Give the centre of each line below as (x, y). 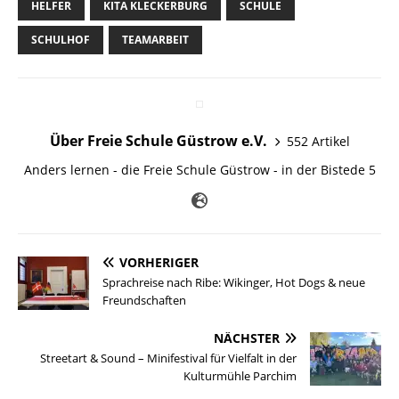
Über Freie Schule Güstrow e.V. (158, 141)
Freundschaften (144, 301)
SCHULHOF (61, 40)
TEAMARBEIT (155, 40)
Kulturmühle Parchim (240, 376)
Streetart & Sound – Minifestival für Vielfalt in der (168, 358)
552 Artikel (318, 141)
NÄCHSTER (247, 338)
